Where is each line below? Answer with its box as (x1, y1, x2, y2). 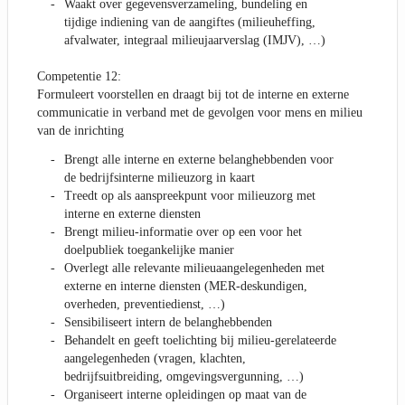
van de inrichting (37, 124, 124, 138)
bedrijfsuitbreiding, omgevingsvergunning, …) (64, 370, 304, 384)
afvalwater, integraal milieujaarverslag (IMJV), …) (64, 33, 325, 48)
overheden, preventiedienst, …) (64, 297, 225, 312)
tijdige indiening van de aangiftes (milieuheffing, (64, 15, 316, 30)
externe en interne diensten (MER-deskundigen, (64, 279, 307, 294)
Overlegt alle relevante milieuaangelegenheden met (64, 261, 325, 276)
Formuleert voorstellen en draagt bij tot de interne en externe (37, 88, 349, 102)
